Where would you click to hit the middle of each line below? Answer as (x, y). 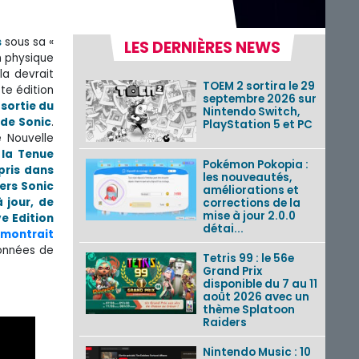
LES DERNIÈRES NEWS (202, 47)
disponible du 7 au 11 (260, 284)
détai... (223, 228)
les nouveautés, (247, 177)
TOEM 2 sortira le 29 (258, 86)
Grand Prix (232, 271)
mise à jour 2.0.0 (249, 216)
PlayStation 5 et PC (257, 124)
